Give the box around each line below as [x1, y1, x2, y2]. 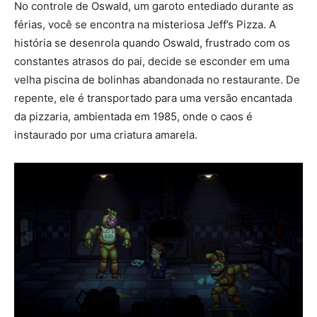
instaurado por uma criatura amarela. [14, 127, 197, 142]
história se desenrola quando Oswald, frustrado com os [14, 35, 290, 50]
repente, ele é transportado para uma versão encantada [14, 91, 292, 105]
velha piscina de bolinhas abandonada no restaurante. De [14, 72, 300, 86]
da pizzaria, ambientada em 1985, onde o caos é [14, 109, 253, 123]
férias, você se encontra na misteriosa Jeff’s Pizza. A [14, 17, 276, 31]
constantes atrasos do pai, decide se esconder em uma [14, 54, 289, 68]
